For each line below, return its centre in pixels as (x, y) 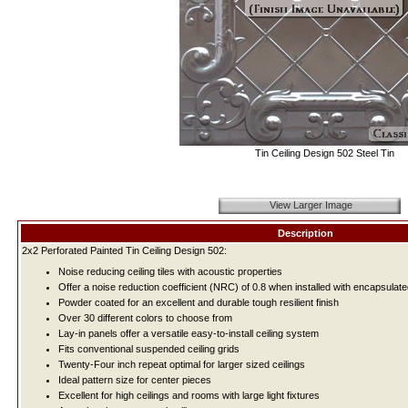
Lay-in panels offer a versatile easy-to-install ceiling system (188, 333)
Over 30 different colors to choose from (145, 318)
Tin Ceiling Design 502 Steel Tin (325, 153)
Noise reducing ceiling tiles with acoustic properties (170, 271)
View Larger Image (311, 205)
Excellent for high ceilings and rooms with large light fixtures (189, 395)
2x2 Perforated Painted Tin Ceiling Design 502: (124, 250)
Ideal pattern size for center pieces (134, 380)
